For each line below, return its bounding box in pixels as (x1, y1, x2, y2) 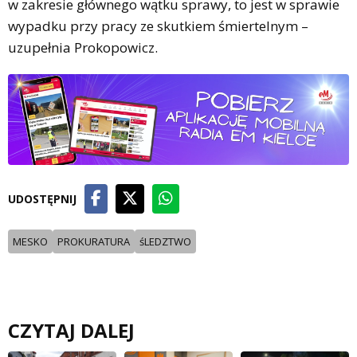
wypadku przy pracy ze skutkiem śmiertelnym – (8, 16, 308, 35)
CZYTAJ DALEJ (8, 316, 135, 343)
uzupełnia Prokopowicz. (8, 37, 158, 57)
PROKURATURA (57, 233, 130, 249)
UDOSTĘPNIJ (8, 190, 76, 206)
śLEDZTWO (139, 233, 191, 249)
